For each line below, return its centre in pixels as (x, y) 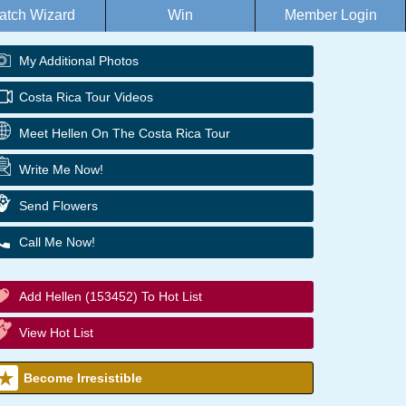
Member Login (330, 15)
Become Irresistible (83, 378)
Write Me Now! (61, 169)
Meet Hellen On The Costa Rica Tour (125, 133)
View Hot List (56, 333)
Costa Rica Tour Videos (86, 97)
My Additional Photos (79, 61)
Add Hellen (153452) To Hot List (111, 296)
